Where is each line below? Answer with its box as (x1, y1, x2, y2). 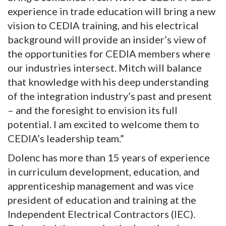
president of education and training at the (8, 194, 196, 206)
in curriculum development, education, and (8, 165, 200, 178)
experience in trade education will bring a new (8, 5, 215, 18)
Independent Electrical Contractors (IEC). (8, 208, 195, 220)
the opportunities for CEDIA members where (8, 47, 210, 60)
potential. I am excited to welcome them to (8, 118, 199, 131)
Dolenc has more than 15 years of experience (8, 151, 210, 164)
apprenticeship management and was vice (8, 180, 194, 192)
